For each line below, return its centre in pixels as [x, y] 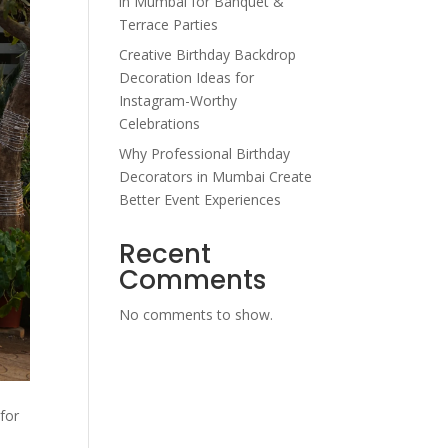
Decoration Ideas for [187, 77]
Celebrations [160, 123]
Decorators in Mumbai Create [216, 176]
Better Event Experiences [204, 199]
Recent [165, 254]
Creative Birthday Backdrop [208, 54]
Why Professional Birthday [205, 153]
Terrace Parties [173, 24]
